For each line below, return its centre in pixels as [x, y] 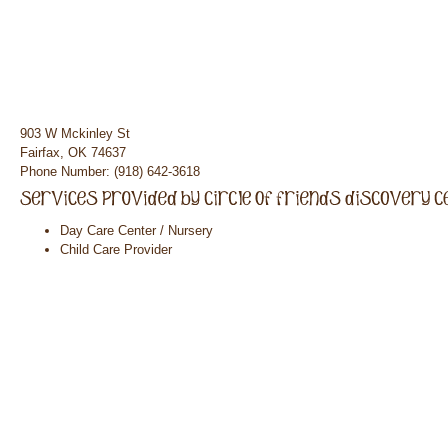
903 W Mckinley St [75, 133]
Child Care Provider [116, 249]
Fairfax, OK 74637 [73, 152]
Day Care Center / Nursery [136, 230]
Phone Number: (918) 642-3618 [110, 171]
